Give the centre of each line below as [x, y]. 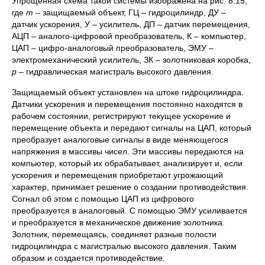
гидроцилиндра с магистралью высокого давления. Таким [124, 246]
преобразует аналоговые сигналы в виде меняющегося [120, 140]
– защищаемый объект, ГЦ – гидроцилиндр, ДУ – [130, 12]
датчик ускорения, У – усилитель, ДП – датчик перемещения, [131, 24]
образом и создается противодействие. [88, 258]
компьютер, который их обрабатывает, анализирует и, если [127, 163]
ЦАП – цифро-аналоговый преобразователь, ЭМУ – [113, 48]
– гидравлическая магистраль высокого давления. [115, 72]
